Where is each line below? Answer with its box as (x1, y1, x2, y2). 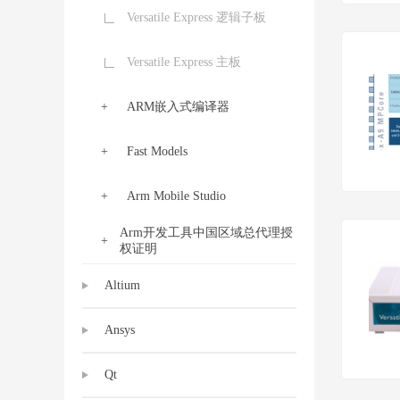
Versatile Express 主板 (127, 55, 241, 69)
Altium (104, 279, 140, 292)
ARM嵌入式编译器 (127, 100, 229, 113)
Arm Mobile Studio (127, 189, 226, 203)
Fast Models (127, 145, 187, 158)
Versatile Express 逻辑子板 (127, 11, 266, 24)
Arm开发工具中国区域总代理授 (119, 226, 293, 239)
